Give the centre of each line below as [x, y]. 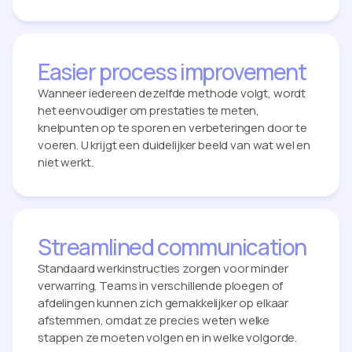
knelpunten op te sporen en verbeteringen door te [172, 127]
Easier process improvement [172, 71]
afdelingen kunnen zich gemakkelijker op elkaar [163, 302]
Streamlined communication [172, 246]
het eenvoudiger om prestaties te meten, [149, 110]
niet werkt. [66, 162]
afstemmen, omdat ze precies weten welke [154, 320]
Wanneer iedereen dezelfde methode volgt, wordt [172, 93]
